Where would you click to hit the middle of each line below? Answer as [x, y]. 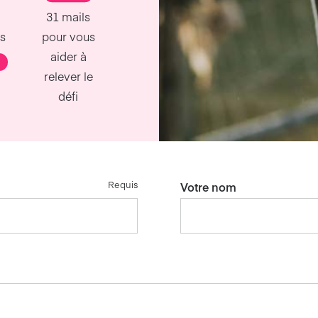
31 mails [68, 17]
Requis [123, 185]
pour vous [68, 37]
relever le [68, 76]
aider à [68, 56]
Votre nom [208, 187]
